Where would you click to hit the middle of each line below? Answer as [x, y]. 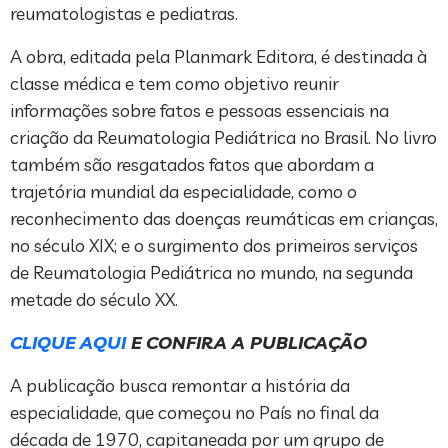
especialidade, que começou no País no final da [194, 412]
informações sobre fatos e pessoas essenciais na [199, 110]
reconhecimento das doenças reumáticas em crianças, [224, 218]
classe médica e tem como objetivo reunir [174, 83]
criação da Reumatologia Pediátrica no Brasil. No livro [223, 137]
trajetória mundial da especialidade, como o [183, 191]
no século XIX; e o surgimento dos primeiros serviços [214, 245]
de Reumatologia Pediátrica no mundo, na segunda [211, 272]
